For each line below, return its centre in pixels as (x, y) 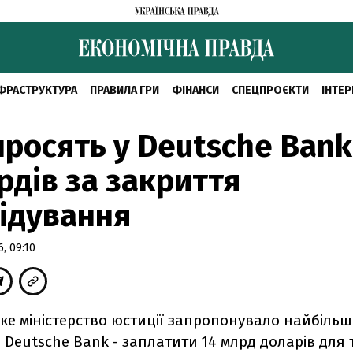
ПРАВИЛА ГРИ (124, 90)
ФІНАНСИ (195, 90)
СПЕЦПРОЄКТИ (270, 90)
